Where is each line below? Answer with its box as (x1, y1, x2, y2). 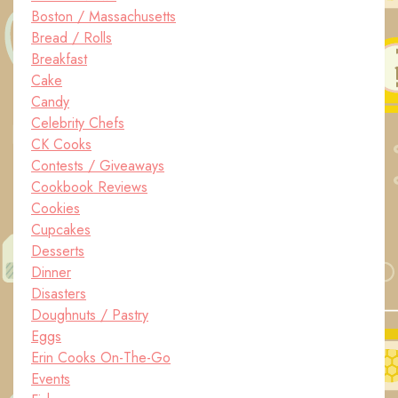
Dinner (31, 262, 71, 283)
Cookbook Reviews (31, 177, 147, 197)
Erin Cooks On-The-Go (31, 347, 171, 368)
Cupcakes (31, 219, 91, 240)
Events (31, 369, 70, 389)
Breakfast (31, 49, 87, 69)
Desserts (31, 241, 84, 261)
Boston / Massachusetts (31, 6, 176, 27)
